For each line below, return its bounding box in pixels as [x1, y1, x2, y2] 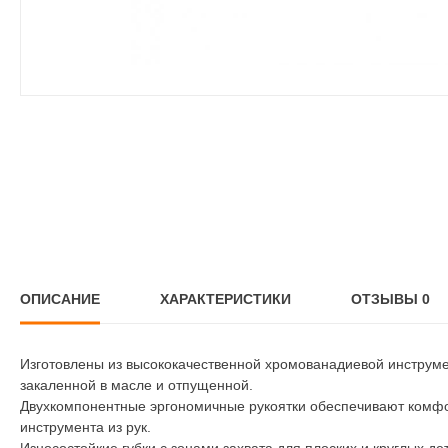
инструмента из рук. [20, 419, 151, 435]
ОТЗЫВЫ [351, 291, 418, 307]
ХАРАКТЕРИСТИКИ [160, 291, 291, 307]
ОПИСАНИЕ [20, 291, 100, 307]
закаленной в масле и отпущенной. [20, 377, 253, 393]
